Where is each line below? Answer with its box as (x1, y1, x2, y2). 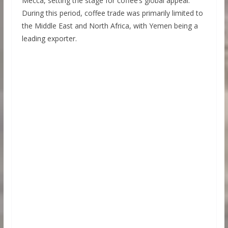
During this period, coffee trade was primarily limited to (21, 8, 203, 18)
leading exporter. (21, 34, 77, 44)
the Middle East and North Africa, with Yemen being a (21, 21, 198, 31)
